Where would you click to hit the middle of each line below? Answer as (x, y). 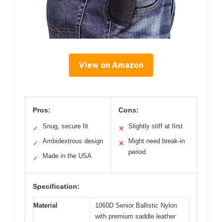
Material (45, 205)
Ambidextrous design (73, 141)
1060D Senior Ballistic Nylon (136, 205)
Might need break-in (157, 141)
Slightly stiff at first (156, 126)
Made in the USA (67, 156)
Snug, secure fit (65, 126)
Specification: (56, 186)
